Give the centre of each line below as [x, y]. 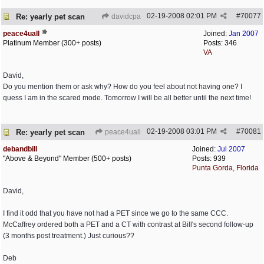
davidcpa [125, 16]
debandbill [20, 149]
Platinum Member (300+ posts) [52, 43]
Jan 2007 [244, 34]
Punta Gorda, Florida [225, 168]
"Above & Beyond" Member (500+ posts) [67, 159]
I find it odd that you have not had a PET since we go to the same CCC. [115, 213]
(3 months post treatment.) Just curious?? [69, 236]
